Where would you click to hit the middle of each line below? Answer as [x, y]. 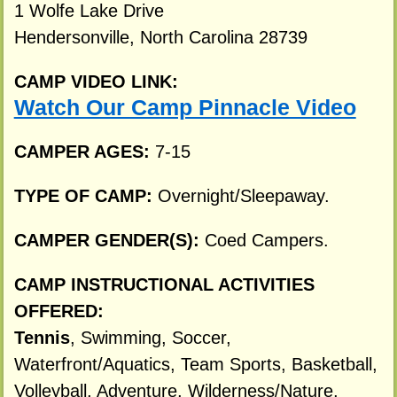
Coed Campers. [266, 241]
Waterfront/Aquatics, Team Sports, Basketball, [195, 364]
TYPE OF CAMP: [86, 196]
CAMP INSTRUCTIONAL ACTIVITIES [164, 284]
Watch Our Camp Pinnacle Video [185, 107]
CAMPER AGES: [84, 152]
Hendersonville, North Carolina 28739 [160, 37]
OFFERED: [58, 311]
